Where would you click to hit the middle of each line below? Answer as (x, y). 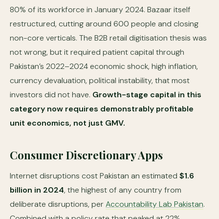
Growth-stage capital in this (147, 95)
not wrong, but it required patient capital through (97, 52)
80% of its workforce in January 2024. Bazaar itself (100, 10)
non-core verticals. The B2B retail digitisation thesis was (108, 38)
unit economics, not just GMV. (67, 123)
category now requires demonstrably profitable (102, 109)
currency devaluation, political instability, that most (100, 80)
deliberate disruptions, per (58, 204)
